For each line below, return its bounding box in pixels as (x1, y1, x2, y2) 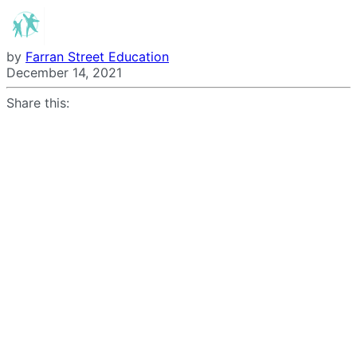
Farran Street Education (25, 48, 169, 65)
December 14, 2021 (6, 64, 122, 80)
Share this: (6, 94, 69, 111)
